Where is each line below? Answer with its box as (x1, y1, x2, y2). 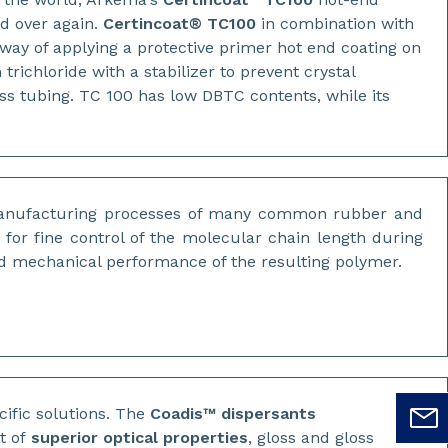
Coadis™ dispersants (150, 404, 317, 423)
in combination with (256, 14, 415, 33)
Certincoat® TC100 (103, 14, 257, 33)
